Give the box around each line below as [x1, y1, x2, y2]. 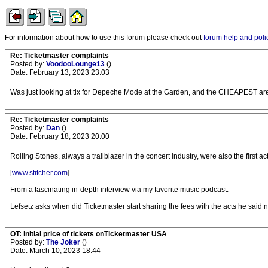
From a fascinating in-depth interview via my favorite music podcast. [10, 185, 229, 194]
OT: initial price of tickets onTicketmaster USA [10, 230, 167, 238]
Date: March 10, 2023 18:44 [10, 246, 100, 255]
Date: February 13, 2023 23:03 [10, 68, 109, 77]
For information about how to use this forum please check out [5, 33, 203, 42]
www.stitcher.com [12, 169, 68, 177]
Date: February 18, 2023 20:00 [10, 132, 109, 141]
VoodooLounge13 [46, 60, 106, 68]
